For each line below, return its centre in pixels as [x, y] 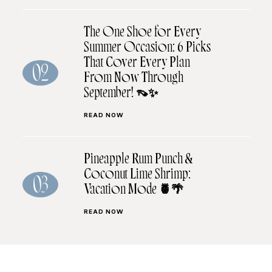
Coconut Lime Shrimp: [137, 176]
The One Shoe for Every [142, 34]
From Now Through [133, 79]
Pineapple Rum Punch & [138, 161]
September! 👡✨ [121, 94]
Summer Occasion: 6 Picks [147, 49]
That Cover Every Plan [137, 64]
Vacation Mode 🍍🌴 [133, 191]
